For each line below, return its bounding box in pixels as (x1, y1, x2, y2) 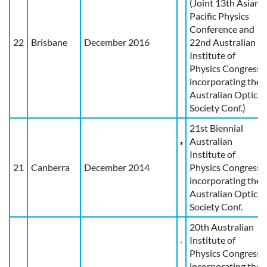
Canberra (31, 161, 70, 173)
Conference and (190, 23, 254, 35)
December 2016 (84, 36, 150, 48)
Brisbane (31, 36, 67, 48)
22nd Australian (190, 36, 256, 48)
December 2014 (84, 161, 150, 173)
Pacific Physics (190, 10, 249, 21)
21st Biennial (190, 122, 243, 133)
